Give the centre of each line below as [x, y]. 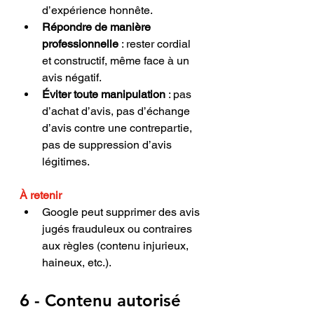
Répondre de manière [98, 27]
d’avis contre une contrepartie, [118, 128]
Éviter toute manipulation [104, 94]
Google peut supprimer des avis [122, 212]
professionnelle [80, 43]
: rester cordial [156, 43]
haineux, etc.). [77, 262]
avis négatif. [72, 77]
